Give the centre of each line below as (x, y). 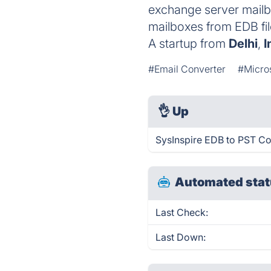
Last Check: (182, 212)
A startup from (189, 44)
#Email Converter (187, 69)
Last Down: (181, 237)
